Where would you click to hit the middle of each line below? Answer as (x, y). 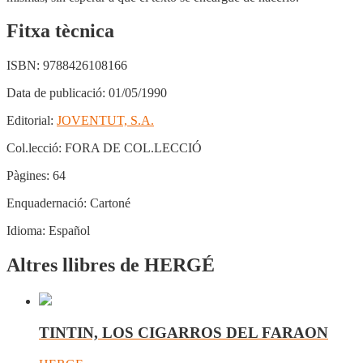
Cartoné (109, 203)
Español (68, 231)
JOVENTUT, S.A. (105, 121)
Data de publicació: (56, 93)
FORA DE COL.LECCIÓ (133, 148)
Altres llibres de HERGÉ (111, 265)
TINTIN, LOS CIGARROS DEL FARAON (184, 332)
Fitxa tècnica (60, 31)
